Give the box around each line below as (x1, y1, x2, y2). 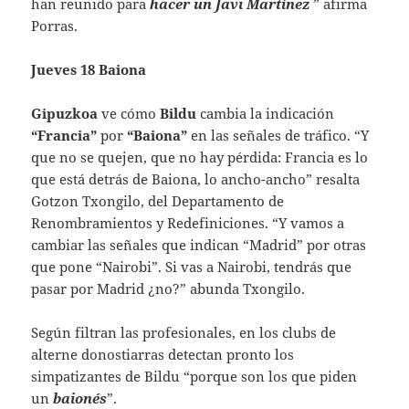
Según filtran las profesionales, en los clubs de (31, 323, 337, 342)
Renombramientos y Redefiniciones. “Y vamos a (31, 214, 345, 233)
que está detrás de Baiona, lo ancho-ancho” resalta (31, 170, 361, 189)
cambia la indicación (200, 104, 335, 123)
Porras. (31, 16, 79, 36)
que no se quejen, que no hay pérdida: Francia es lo (31, 148, 369, 167)
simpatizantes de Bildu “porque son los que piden (31, 367, 358, 386)
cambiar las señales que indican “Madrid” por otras (31, 236, 367, 255)
